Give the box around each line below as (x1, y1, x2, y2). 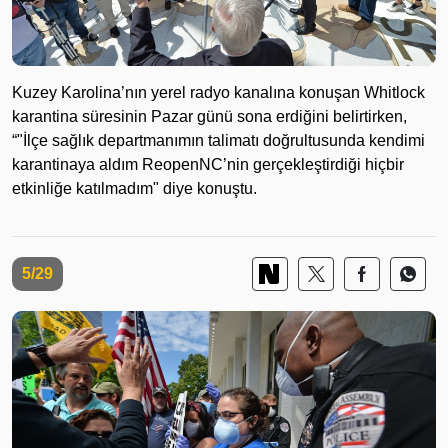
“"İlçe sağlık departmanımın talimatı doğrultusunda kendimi (12, 131, 425, 149)
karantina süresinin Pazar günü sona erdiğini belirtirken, (12, 107, 407, 125)
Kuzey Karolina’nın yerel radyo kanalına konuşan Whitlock (12, 83, 425, 101)
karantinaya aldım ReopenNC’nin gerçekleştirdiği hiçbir (12, 155, 404, 173)
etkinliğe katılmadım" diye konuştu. (12, 179, 257, 197)
